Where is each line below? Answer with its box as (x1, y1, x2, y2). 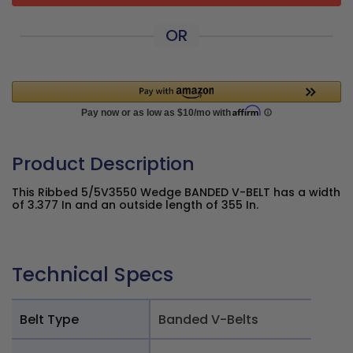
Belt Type (20, 310, 79, 329)
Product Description (12, 150, 195, 176)
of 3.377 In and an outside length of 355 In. (12, 197, 258, 213)
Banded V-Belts (158, 310, 258, 329)
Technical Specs (12, 261, 173, 288)
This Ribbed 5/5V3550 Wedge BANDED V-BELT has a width (12, 184, 340, 200)
